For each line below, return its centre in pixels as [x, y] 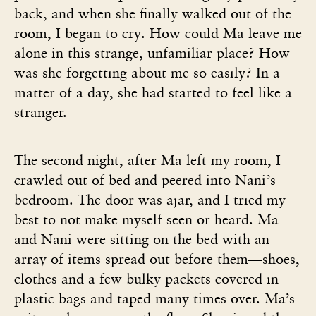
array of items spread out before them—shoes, [157, 259]
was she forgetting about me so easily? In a [147, 72]
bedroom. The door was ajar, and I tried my [150, 199]
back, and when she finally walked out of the [153, 13]
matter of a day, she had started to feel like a [153, 92]
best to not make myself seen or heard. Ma [146, 219]
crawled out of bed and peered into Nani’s [145, 180]
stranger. [43, 112]
